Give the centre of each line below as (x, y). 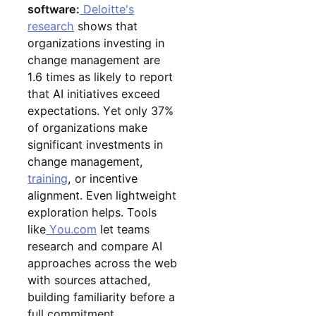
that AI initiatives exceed (94, 93)
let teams (123, 229)
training (48, 178)
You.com (72, 229)
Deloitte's (107, 9)
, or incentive (103, 178)
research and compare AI (95, 246)
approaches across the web (103, 263)
